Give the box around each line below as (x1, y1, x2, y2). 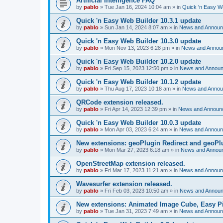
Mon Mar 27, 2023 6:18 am (105, 147, 169, 153)
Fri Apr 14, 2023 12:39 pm (105, 106, 167, 112)
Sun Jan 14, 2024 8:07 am (105, 24, 168, 30)
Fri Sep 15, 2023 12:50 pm (105, 65, 168, 71)
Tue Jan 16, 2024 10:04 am (105, 4, 171, 10)
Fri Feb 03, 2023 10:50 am (105, 188, 168, 194)
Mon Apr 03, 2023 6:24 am (105, 126, 168, 132)
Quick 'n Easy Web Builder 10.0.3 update (76, 119, 201, 126)
